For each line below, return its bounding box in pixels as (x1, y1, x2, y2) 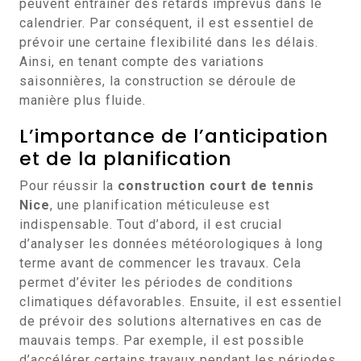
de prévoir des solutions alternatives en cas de (19, 313, 322, 329)
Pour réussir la (19, 178, 118, 193)
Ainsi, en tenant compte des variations (19, 54, 264, 69)
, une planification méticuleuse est (50, 197, 270, 213)
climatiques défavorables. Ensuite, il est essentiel (19, 294, 342, 309)
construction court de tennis (118, 178, 314, 193)
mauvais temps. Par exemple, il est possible (19, 333, 305, 348)
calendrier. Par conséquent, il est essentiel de (19, 15, 314, 31)
